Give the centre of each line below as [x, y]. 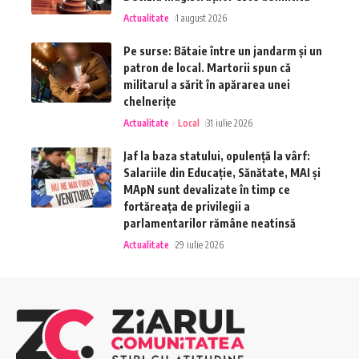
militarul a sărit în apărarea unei [207, 85]
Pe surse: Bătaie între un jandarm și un [223, 51]
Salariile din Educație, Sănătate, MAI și [222, 173]
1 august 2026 [202, 18]
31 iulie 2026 [229, 123]
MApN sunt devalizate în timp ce [207, 190]
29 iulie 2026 [200, 245]
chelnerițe [150, 102]
